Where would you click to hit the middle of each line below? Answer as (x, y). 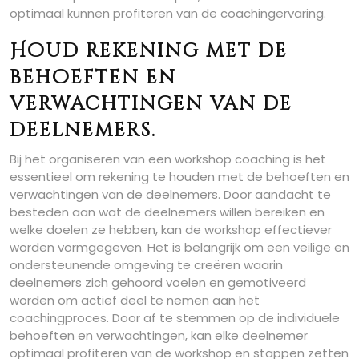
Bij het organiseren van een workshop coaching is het (168, 159)
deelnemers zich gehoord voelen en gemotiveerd (158, 282)
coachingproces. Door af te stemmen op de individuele (175, 318)
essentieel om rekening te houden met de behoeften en (179, 177)
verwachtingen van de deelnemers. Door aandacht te (170, 194)
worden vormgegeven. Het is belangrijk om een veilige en (179, 247)
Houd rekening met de (149, 51)
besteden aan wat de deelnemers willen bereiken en (167, 212)
